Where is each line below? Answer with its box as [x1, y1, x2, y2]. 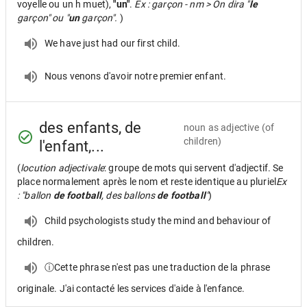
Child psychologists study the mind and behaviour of [45, 214, 271, 226]
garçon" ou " [17, 12, 69, 23]
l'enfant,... [39, 138, 104, 155]
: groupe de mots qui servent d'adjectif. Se [104, 162, 284, 173]
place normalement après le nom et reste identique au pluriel [17, 176, 276, 187]
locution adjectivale [21, 162, 105, 173]
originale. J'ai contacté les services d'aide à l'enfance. [17, 283, 245, 294]
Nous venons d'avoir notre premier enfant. [45, 70, 227, 82]
